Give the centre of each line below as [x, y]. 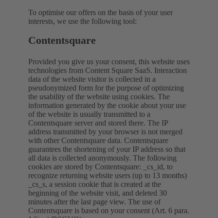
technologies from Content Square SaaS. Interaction [108, 70]
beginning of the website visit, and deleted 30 [98, 193]
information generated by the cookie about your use [107, 105]
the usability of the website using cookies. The [99, 96]
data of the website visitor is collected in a [92, 79]
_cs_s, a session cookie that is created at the [95, 184]
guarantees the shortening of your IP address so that [107, 149]
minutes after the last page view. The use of [94, 201]
